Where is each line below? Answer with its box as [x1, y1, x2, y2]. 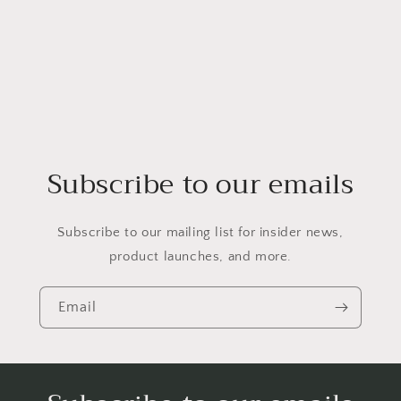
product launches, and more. [108, 249, 293, 265]
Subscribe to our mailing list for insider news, [57, 225, 344, 241]
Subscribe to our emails [47, 161, 354, 209]
